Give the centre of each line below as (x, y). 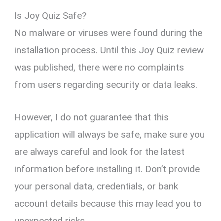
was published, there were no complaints (99, 68)
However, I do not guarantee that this (92, 117)
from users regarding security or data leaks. (106, 85)
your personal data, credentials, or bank (96, 186)
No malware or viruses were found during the (109, 33)
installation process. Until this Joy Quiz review (109, 50)
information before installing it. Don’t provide (107, 169)
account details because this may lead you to (108, 203)
